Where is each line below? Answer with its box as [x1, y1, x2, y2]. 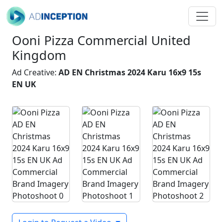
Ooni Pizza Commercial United [12, 32, 191, 49]
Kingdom [12, 47, 66, 63]
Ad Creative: [12, 67, 58, 78]
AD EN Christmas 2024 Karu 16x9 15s [58, 67, 201, 78]
